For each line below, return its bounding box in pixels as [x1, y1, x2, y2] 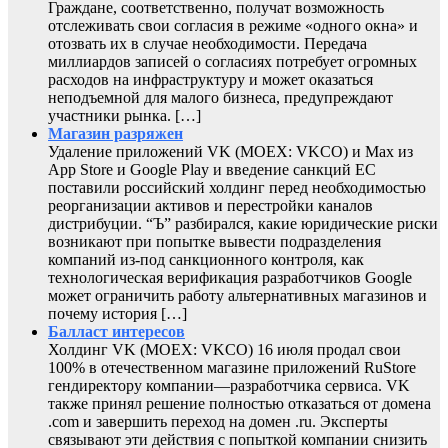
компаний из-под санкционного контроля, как [48, 251, 364, 269]
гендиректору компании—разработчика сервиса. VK [48, 377, 410, 395]
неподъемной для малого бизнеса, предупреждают [48, 89, 393, 107]
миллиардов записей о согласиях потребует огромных [48, 53, 417, 71]
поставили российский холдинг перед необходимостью [48, 179, 426, 197]
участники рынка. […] [48, 107, 201, 125]
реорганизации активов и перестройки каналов [48, 197, 373, 215]
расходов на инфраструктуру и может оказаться [48, 71, 373, 89]
